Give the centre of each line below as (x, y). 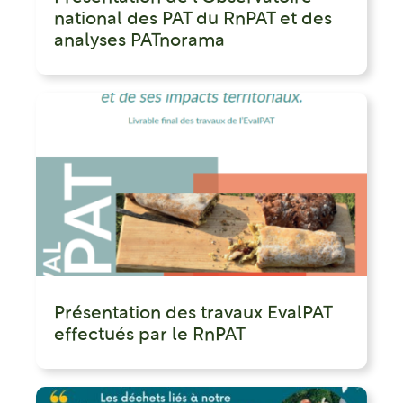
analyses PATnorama (139, 41)
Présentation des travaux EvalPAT (193, 314)
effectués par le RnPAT (150, 336)
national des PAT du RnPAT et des (193, 19)
